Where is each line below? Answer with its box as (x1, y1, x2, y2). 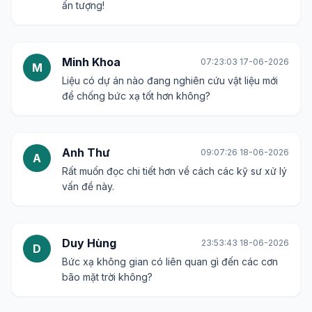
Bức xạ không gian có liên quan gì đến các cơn (62, 256, 278, 267)
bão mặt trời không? (62, 271, 153, 283)
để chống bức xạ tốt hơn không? (62, 90, 210, 102)
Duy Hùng (62, 236, 116, 250)
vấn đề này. (62, 180, 114, 192)
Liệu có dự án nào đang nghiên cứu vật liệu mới (62, 75, 278, 86)
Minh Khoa (62, 55, 120, 69)
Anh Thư (62, 146, 110, 159)
